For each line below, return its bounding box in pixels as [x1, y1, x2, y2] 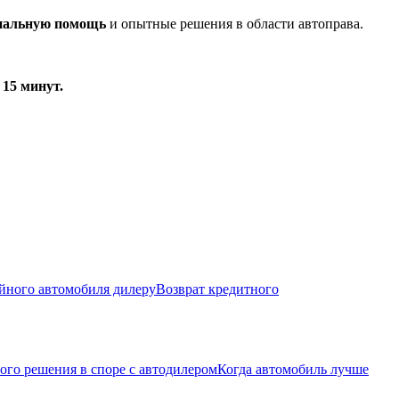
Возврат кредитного [156, 281, 279, 297]
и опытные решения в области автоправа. [106, 15, 363, 31]
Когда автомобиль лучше [217, 361, 369, 377]
